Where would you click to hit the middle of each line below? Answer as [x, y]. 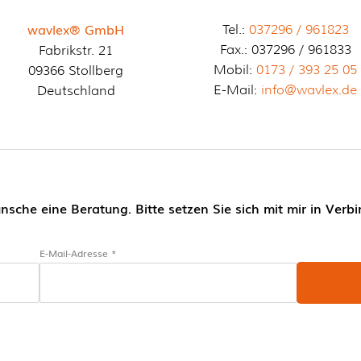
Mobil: [235, 70]
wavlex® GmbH [76, 29]
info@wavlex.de [309, 90]
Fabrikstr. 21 [76, 50]
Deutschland [76, 91]
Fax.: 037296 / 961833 [285, 50]
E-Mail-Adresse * [78, 253]
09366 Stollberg [76, 71]
